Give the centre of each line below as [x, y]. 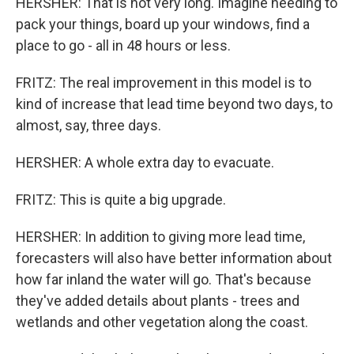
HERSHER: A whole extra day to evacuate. [145, 162]
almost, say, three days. [88, 125]
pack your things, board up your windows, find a [163, 24]
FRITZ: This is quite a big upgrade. [121, 199]
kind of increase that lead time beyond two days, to [174, 104]
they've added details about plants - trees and [158, 300]
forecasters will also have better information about [174, 258]
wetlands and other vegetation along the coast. [162, 322]
